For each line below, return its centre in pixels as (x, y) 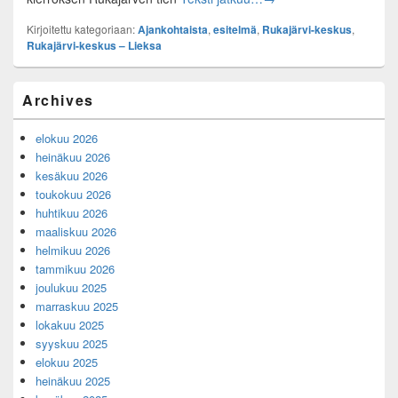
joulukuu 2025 (71, 288)
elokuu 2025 (67, 362)
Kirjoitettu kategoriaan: (81, 29)
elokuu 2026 (67, 139)
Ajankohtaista (173, 30)
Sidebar (32, 109)
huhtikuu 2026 (72, 213)
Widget (30, 128)
